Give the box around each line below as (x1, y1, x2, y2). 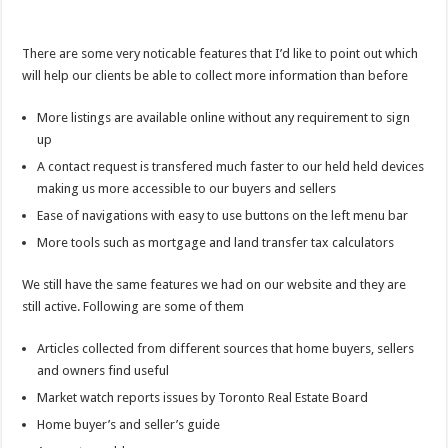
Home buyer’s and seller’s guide (37, 417, 221, 432)
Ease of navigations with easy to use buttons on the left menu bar (37, 208, 409, 223)
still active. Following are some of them (22, 299, 245, 314)
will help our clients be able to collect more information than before (22, 68, 409, 83)
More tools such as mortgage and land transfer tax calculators (37, 235, 395, 250)
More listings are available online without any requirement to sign (37, 110, 411, 125)
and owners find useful (37, 363, 170, 378)
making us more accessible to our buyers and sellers (37, 181, 337, 196)
